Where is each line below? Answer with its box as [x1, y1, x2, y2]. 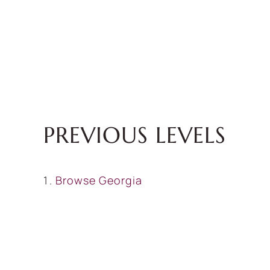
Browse [55, 173, 99, 187]
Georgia [99, 173, 142, 187]
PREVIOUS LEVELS [43, 121, 226, 149]
